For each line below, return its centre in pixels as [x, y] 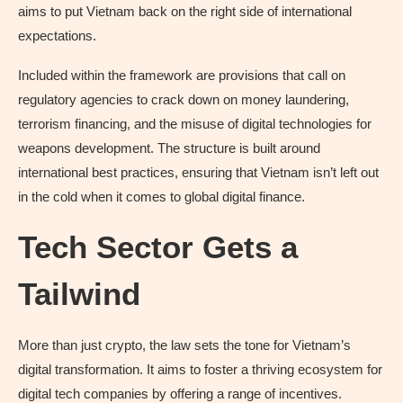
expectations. [57, 35]
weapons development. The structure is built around [169, 148]
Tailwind [79, 293]
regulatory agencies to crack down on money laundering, [184, 99]
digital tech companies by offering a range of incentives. [180, 393]
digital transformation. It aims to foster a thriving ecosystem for [200, 369]
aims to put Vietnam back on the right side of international [185, 11]
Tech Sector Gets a [158, 246]
